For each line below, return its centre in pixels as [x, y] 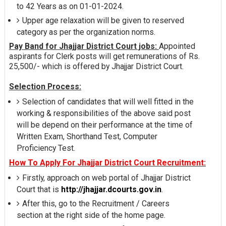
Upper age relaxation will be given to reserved [103, 20]
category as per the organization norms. [86, 32]
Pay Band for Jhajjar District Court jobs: [84, 46]
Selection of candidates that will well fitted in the [108, 102]
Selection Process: [45, 87]
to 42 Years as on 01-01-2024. [70, 6]
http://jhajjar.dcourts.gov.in [111, 190]
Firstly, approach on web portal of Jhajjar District [106, 178]
